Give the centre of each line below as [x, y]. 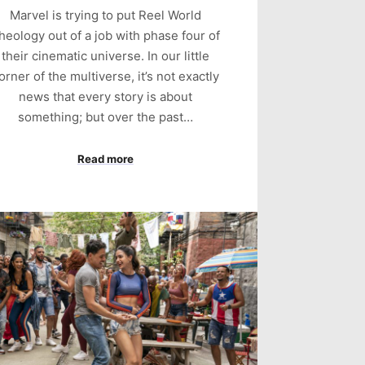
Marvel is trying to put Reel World [105, 15]
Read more [105, 158]
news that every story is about [105, 97]
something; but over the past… [105, 117]
